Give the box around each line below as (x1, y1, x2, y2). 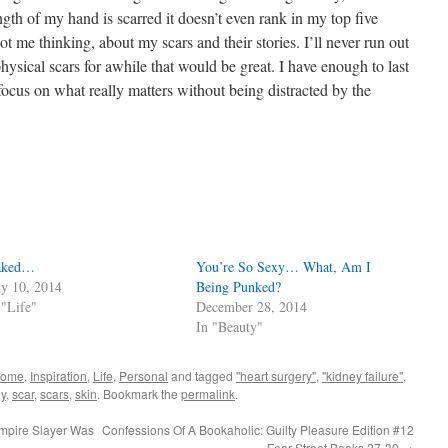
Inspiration (30, 367, 87, 384)
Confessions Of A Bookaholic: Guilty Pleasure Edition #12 (102, 421, 414, 438)
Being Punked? (196, 277, 282, 296)
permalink (181, 385, 235, 402)
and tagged (168, 367, 236, 384)
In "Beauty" (196, 317, 264, 336)
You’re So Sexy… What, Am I (196, 257, 372, 276)
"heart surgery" (236, 367, 316, 384)
